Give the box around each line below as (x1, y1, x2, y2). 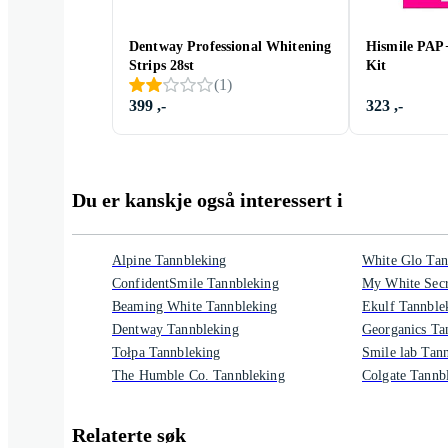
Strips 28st (129, 58, 195, 73)
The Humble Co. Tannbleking (112, 368, 285, 383)
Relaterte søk (72, 424, 186, 446)
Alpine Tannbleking (112, 253, 227, 268)
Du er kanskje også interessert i (72, 189, 343, 211)
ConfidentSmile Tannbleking (112, 276, 279, 291)
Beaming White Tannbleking (112, 299, 278, 314)
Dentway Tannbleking (112, 322, 239, 337)
